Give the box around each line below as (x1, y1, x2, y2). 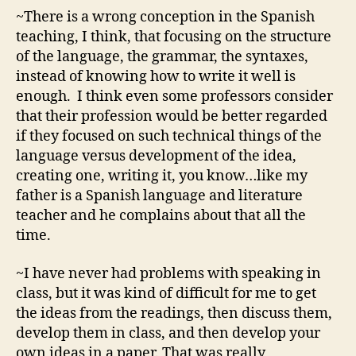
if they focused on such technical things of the (16, 127, 322, 146)
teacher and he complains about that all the (16, 207, 306, 226)
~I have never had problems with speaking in (16, 264, 321, 283)
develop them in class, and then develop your (16, 323, 320, 342)
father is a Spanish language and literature (16, 187, 303, 206)
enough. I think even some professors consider (16, 87, 333, 106)
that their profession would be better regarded (16, 107, 327, 126)
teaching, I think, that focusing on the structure (16, 28, 331, 47)
